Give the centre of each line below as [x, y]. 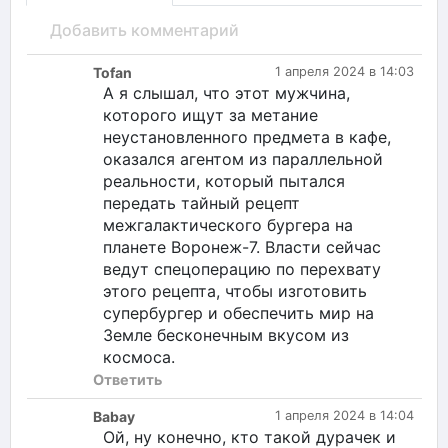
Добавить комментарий [144, 29]
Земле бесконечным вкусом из [226, 334]
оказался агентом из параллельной [243, 158]
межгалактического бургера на [228, 224]
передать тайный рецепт [201, 202]
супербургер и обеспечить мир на [238, 312]
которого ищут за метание [210, 114]
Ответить [127, 379]
